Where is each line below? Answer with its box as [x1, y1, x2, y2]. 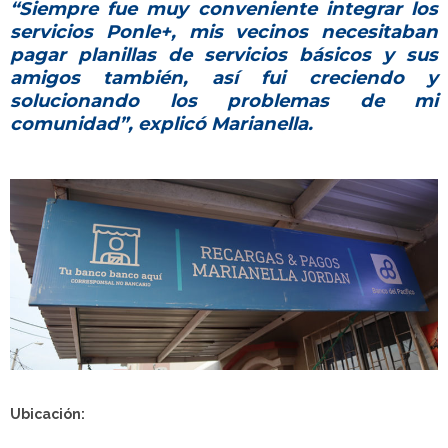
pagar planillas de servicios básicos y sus [10, 42, 438, 66]
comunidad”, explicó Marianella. [10, 111, 313, 135]
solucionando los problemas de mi [10, 88, 438, 112]
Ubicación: [10, 406, 85, 423]
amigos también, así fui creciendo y [10, 65, 438, 89]
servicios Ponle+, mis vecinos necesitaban [10, 19, 438, 43]
